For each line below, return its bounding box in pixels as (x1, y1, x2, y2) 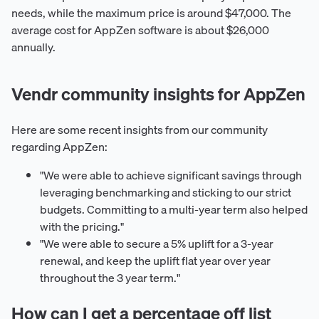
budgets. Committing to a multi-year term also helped (40, 200, 308, 219)
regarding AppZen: (11, 137, 108, 157)
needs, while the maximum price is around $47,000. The (11, 4, 291, 23)
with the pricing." (40, 217, 124, 236)
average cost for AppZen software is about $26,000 (11, 21, 269, 40)
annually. (11, 38, 56, 57)
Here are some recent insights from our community (11, 120, 268, 140)
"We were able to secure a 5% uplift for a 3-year (40, 234, 273, 253)
